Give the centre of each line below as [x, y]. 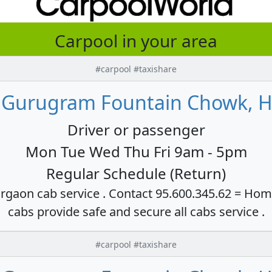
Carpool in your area [136, 40]
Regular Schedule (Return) [136, 173]
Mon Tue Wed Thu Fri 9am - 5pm [136, 151]
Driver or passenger [136, 129]
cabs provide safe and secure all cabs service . [136, 211]
